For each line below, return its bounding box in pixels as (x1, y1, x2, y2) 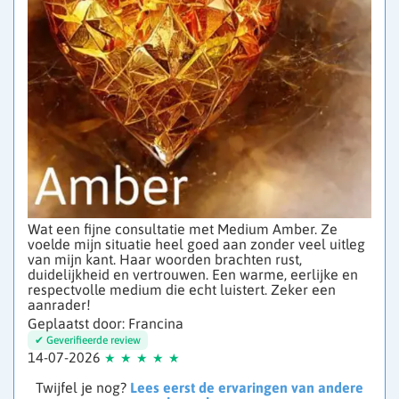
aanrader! (28, 297, 91, 313)
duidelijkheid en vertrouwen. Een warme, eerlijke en (28, 266, 358, 283)
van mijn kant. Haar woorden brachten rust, (28, 251, 302, 268)
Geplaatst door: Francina (28, 315, 183, 332)
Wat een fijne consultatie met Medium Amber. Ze (28, 221, 338, 238)
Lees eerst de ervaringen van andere (130, 379, 363, 396)
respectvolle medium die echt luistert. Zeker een (28, 281, 336, 298)
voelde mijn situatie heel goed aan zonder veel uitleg (28, 236, 365, 253)
